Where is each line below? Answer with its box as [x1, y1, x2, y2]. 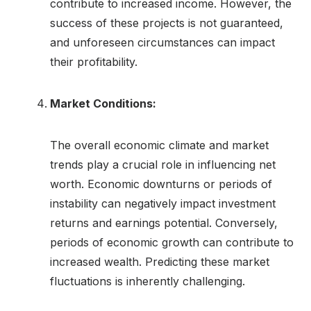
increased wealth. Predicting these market [50, 254, 269, 269]
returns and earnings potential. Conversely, [50, 215, 278, 230]
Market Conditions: [50, 96, 156, 110]
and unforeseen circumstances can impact [50, 35, 275, 49]
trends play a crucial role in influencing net [50, 157, 276, 171]
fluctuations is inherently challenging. [50, 274, 245, 288]
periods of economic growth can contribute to [50, 235, 294, 249]
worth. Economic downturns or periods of [50, 176, 272, 191]
